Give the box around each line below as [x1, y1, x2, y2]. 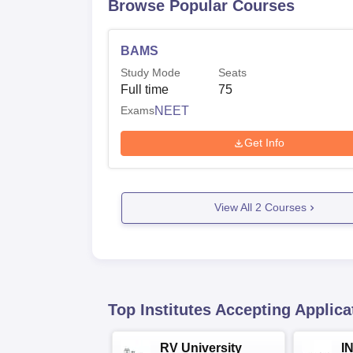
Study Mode [121, 66, 180, 79]
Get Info [244, 136, 285, 149]
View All [214, 201, 255, 214]
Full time [121, 83, 169, 96]
